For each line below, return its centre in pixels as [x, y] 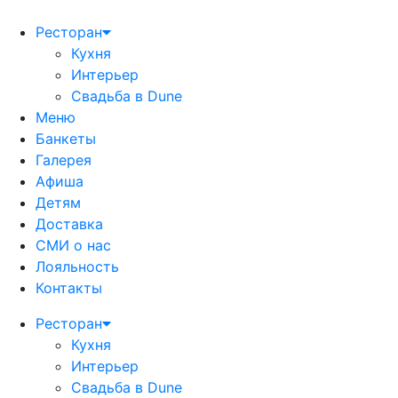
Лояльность [77, 267]
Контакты [69, 288]
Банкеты [66, 139]
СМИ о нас [73, 245]
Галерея [64, 160]
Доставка [69, 224]
